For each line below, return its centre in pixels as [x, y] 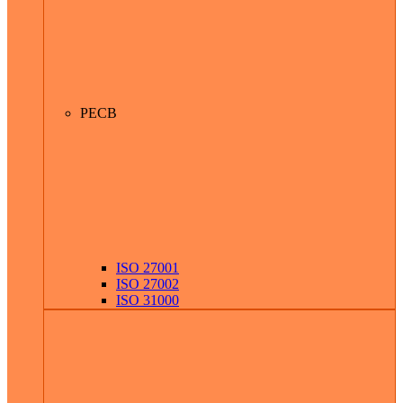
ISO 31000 [148, 300]
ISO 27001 [148, 268]
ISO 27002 [148, 284]
